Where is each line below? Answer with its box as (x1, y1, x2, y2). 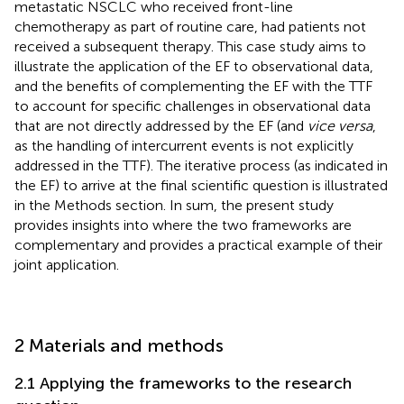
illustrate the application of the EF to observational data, (14, 57, 373, 75)
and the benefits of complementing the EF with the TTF (14, 77, 372, 95)
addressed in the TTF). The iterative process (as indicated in (14, 156, 388, 174)
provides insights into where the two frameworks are (14, 216, 352, 234)
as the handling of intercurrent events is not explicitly (14, 136, 353, 154)
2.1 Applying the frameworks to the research (14, 372, 352, 393)
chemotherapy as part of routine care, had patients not (14, 17, 366, 35)
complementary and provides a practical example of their (14, 235, 382, 253)
